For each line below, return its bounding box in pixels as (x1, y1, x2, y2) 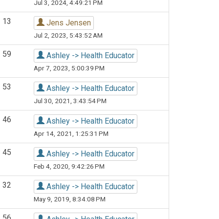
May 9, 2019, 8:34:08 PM (34, 195, 106, 203)
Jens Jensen (44, 18, 91, 27)
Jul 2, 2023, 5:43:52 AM (34, 31, 103, 39)
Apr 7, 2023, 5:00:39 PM (34, 64, 105, 72)
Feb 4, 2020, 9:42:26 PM (34, 162, 105, 170)
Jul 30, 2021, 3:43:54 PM (34, 97, 107, 105)
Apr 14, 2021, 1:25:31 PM (34, 130, 109, 137)
